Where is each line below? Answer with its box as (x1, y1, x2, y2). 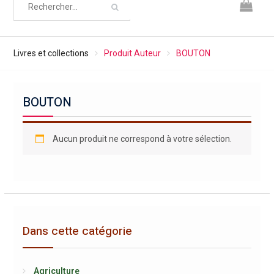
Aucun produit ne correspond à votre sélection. (52, 134, 232, 144)
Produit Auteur (103, 48, 161, 58)
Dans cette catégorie (22, 223, 132, 240)
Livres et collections (13, 48, 89, 58)
